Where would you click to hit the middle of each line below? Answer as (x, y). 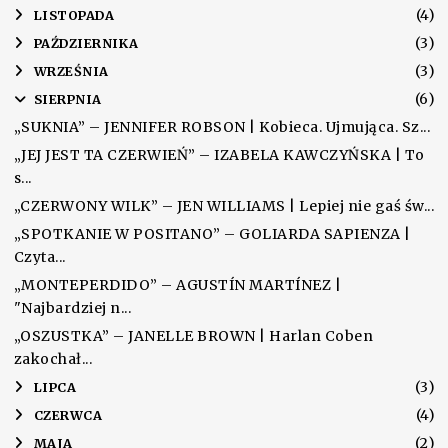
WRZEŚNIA (71, 72)
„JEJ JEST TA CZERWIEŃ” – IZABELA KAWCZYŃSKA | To (219, 155)
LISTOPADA (74, 16)
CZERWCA (68, 416)
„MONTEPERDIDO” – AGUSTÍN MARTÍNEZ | (177, 285)
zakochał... (53, 359)
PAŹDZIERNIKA (86, 44)
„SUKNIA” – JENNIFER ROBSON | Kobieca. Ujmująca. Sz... (222, 127)
